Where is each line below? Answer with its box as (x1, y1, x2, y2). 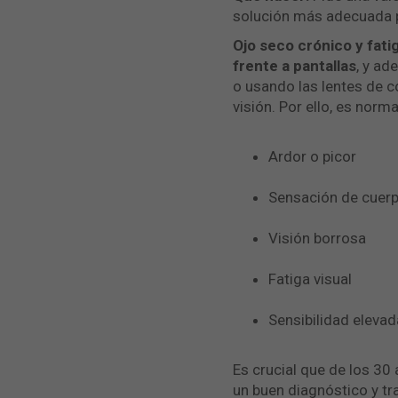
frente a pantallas (233, 57, 356, 75)
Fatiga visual (268, 270, 352, 288)
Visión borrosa (268, 229, 366, 247)
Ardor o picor (268, 147, 356, 165)
